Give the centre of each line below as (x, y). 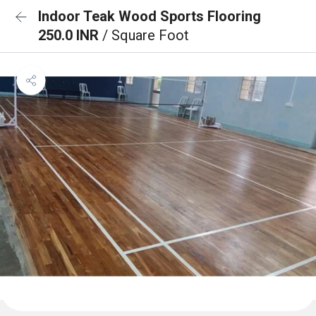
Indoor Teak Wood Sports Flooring (150, 16)
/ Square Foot (146, 35)
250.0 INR (70, 35)
